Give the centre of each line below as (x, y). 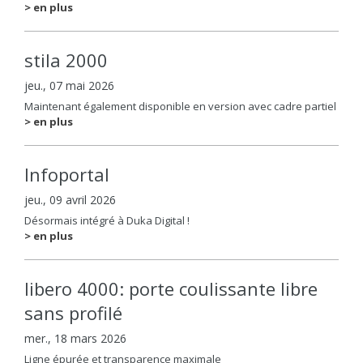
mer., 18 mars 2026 (75, 338)
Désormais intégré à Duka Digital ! (107, 221)
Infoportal (67, 175)
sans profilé (73, 313)
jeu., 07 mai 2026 (69, 85)
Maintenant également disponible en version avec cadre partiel (180, 107)
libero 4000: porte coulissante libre (171, 289)
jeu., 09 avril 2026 (70, 199)
